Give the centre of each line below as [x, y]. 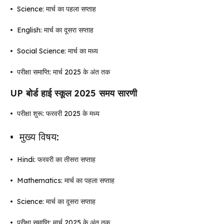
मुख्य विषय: [39, 137]
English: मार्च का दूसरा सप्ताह [55, 30]
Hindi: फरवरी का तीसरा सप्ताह [56, 159]
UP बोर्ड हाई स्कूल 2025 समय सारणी [73, 93]
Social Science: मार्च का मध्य [57, 51]
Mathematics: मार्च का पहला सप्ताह [66, 180]
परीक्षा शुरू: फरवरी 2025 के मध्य [58, 113]
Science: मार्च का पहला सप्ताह [56, 9]
